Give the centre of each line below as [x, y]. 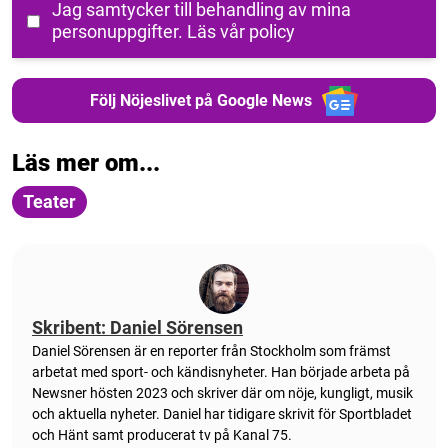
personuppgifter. [119, 32]
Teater [49, 202]
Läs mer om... [86, 163]
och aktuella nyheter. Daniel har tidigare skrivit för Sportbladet [222, 414]
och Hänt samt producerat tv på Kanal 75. [162, 435]
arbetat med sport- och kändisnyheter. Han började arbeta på [221, 372]
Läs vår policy [241, 32]
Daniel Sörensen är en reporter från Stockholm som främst [211, 351]
